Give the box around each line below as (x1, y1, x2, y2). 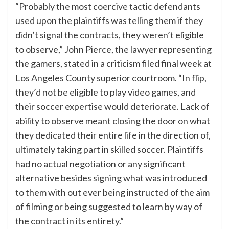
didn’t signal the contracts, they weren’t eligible (15, 29, 204, 41)
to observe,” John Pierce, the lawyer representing (15, 43, 212, 55)
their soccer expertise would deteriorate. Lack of (15, 101, 210, 112)
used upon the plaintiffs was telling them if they (15, 15, 203, 27)
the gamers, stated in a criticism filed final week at (15, 58, 212, 70)
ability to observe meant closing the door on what (15, 115, 210, 127)
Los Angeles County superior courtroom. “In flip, (15, 72, 207, 84)
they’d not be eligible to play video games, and (15, 86, 196, 98)
